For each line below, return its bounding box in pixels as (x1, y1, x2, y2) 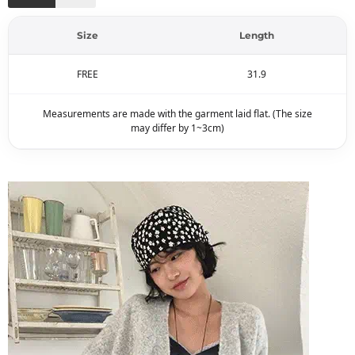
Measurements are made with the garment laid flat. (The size (43, 107, 312, 121)
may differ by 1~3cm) (131, 121, 224, 136)
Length (239, 29, 274, 42)
